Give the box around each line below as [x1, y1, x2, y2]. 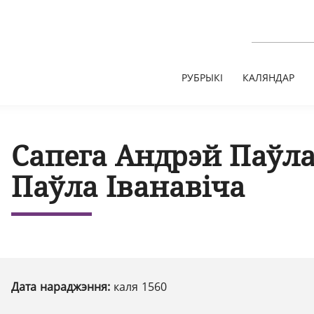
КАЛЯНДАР [243, 71, 294, 84]
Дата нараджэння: [11, 279, 114, 294]
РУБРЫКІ [182, 71, 223, 84]
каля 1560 [114, 279, 167, 294]
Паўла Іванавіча [11, 167, 245, 205]
